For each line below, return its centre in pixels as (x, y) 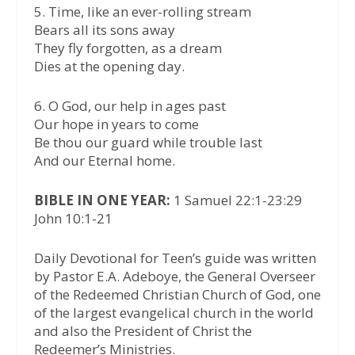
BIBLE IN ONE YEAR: (102, 200)
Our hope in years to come (116, 124)
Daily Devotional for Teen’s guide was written (175, 258)
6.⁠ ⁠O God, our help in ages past (130, 105)
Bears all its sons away (104, 29)
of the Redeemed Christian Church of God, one (177, 295)
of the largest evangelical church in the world (174, 313)
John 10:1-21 (73, 219)
